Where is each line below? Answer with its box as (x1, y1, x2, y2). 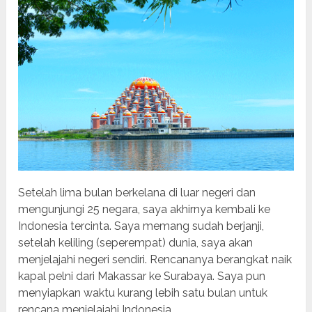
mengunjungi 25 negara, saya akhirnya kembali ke (18, 202, 271, 216)
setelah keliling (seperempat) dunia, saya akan (18, 235, 253, 249)
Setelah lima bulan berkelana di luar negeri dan (18, 185, 256, 199)
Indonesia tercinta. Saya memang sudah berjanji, (18, 219, 265, 233)
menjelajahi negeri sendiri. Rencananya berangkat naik (18, 252, 292, 266)
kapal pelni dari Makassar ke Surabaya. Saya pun (18, 269, 266, 283)
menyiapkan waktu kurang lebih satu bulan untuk (18, 286, 268, 299)
